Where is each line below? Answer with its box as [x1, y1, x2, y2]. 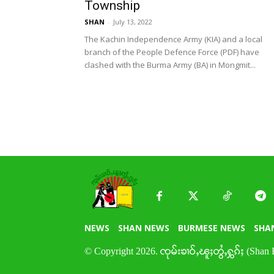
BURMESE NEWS [178, 222, 245, 234]
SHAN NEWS [118, 222, 169, 234]
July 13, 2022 [113, 17, 152, 27]
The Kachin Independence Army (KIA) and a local [84, 34, 262, 45]
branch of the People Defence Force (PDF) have [84, 46, 259, 58]
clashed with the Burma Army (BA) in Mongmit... [84, 59, 256, 71]
